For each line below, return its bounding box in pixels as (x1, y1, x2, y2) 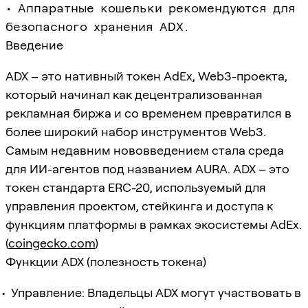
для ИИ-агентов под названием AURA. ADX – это (5, 161, 289, 176)
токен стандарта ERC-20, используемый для (5, 179, 266, 195)
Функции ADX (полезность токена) (5, 254, 206, 269)
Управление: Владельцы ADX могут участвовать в (11, 285, 301, 300)
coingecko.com (8, 235, 95, 250)
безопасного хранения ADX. (5, 19, 189, 34)
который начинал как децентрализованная (5, 87, 263, 102)
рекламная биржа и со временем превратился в (5, 105, 291, 120)
